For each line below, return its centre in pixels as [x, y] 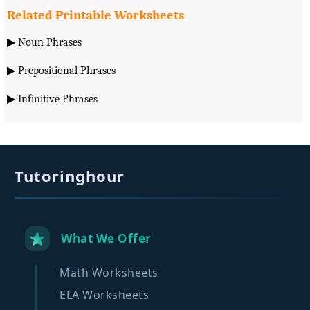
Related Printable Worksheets [95, 15]
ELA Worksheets [104, 294]
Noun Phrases [50, 42]
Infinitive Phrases [58, 99]
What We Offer [106, 239]
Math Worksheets [109, 272]
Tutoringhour [70, 175]
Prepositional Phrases [67, 70]
